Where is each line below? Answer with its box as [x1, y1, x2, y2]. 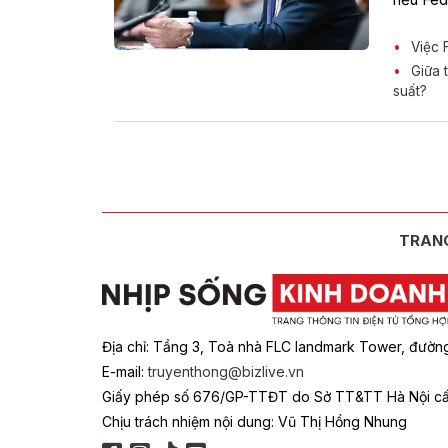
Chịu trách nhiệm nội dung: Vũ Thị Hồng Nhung [102, 412, 407, 430]
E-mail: [102, 362, 148, 380]
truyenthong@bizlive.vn [148, 362, 304, 380]
